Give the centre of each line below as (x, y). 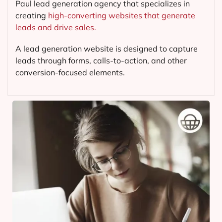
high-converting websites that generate (122, 16)
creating (32, 16)
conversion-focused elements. (70, 73)
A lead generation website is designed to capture (107, 49)
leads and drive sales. (56, 28)
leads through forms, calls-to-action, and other (101, 61)
